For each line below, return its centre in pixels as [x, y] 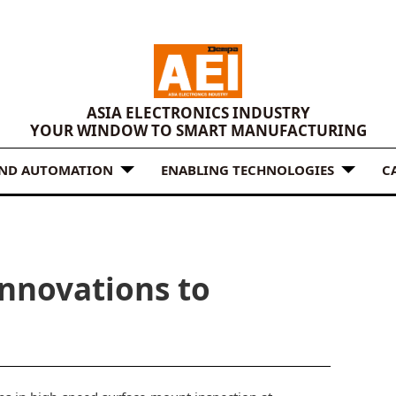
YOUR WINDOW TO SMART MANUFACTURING [198, 131]
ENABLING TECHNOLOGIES [247, 169]
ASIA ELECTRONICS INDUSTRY [198, 113]
